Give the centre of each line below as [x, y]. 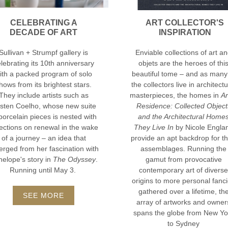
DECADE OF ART [44, 32]
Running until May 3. [44, 170]
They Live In [153, 127]
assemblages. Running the [183, 148]
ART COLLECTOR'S [185, 22]
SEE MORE [44, 195]
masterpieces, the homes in [175, 95]
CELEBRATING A [44, 22]
